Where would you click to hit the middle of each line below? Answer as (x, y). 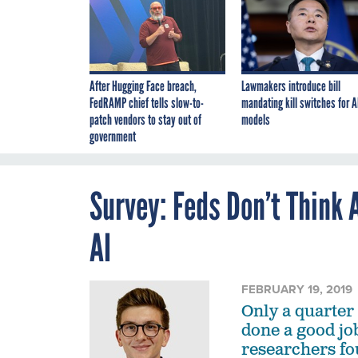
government (113, 137)
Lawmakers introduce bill (291, 87)
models (256, 120)
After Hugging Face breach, (143, 87)
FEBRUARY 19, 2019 (297, 290)
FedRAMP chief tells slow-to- (147, 103)
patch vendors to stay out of (145, 120)
